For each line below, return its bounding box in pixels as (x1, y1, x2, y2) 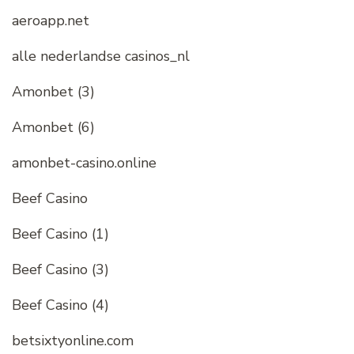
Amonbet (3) (12, 82, 95, 102)
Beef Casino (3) (12, 260, 109, 280)
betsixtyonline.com (12, 331, 134, 351)
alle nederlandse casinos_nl (12, 47, 190, 66)
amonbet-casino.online (12, 153, 156, 173)
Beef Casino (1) (12, 224, 109, 244)
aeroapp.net (12, 11, 89, 31)
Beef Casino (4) (12, 296, 109, 315)
